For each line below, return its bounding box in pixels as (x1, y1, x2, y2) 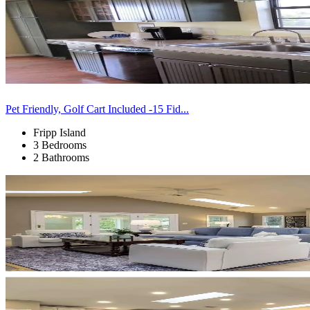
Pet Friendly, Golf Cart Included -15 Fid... (6, 102, 189, 115)
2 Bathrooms (33, 151, 89, 163)
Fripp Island (33, 126, 86, 138)
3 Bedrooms (33, 138, 86, 151)
